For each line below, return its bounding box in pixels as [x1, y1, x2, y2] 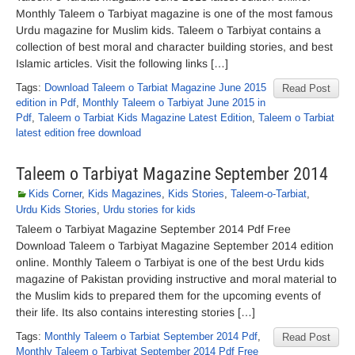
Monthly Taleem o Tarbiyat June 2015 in [82, 97, 265, 109]
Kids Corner [29, 188, 82, 200]
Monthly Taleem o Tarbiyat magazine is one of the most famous [16, 7, 333, 20]
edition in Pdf [16, 97, 76, 109]
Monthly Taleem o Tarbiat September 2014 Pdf [44, 330, 258, 342]
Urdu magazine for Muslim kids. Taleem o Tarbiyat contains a [16, 24, 321, 36]
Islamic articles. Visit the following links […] [16, 57, 228, 70]
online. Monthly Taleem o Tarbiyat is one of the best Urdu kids [16, 256, 324, 269]
